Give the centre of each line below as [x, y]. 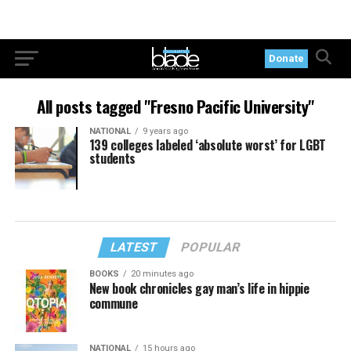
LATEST [135, 247]
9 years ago [165, 131]
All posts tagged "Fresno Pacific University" [175, 106]
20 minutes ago [162, 273]
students [112, 158]
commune [113, 303]
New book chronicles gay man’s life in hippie [199, 288]
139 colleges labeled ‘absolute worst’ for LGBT [207, 145]
